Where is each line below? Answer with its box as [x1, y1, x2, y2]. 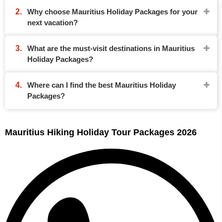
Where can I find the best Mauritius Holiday [27, 81, 176, 89]
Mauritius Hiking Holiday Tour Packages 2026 [5, 127, 197, 137]
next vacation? [27, 18, 78, 27]
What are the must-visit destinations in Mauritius [27, 44, 195, 53]
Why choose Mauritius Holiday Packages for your [27, 7, 198, 16]
